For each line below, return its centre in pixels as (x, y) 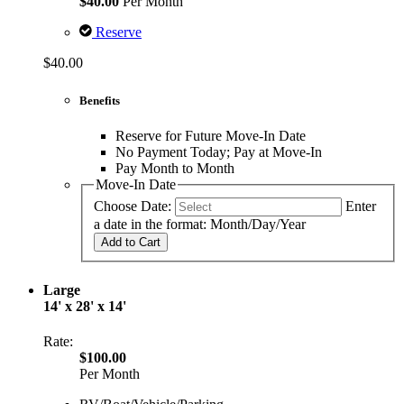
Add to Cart (131, 243)
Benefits (100, 100)
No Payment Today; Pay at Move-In (219, 151)
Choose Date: (133, 207)
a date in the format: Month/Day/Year (200, 225)
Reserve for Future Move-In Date (211, 135)
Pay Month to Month (175, 168)
